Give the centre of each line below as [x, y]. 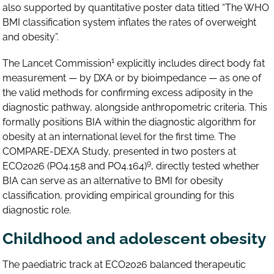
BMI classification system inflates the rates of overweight [130, 22]
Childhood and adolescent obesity [135, 238]
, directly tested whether [206, 166]
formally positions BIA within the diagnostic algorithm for [130, 122]
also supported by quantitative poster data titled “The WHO [136, 7]
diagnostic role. [37, 210]
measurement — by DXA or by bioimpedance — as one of [132, 78]
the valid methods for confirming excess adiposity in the [128, 92]
